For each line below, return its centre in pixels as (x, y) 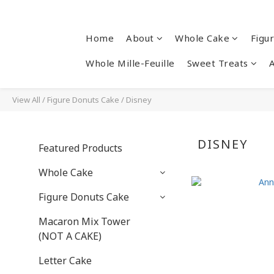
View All (26, 100)
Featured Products (80, 148)
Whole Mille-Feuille (130, 63)
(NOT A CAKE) (70, 236)
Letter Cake (65, 261)
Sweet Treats (217, 63)
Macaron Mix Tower (84, 221)
